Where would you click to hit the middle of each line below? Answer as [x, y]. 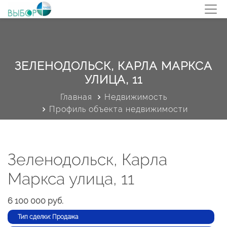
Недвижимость [136, 97]
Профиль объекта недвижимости [119, 109]
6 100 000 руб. [35, 201]
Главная [76, 97]
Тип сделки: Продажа [48, 217]
